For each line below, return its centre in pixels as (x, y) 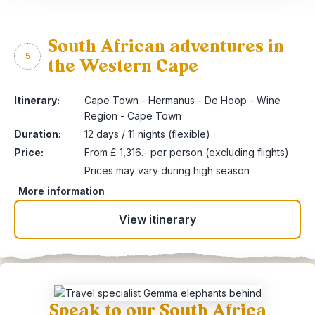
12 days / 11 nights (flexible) (147, 134)
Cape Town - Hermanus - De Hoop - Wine (182, 100)
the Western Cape (123, 66)
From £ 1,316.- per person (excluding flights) (187, 152)
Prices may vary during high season (167, 171)
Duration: (38, 134)
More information (62, 191)
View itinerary (157, 219)
